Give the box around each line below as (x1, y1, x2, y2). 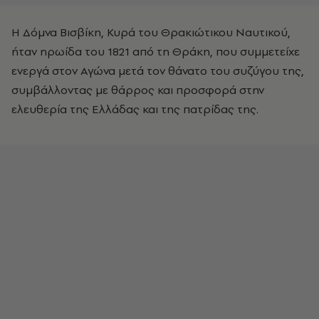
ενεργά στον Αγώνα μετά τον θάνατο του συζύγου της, (11, 62, 304, 78)
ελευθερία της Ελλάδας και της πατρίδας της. (11, 100, 258, 117)
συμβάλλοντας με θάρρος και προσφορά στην (11, 81, 264, 98)
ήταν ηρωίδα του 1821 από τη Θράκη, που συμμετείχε (11, 43, 300, 59)
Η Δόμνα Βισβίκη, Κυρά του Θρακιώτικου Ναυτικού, (11, 23, 291, 40)
